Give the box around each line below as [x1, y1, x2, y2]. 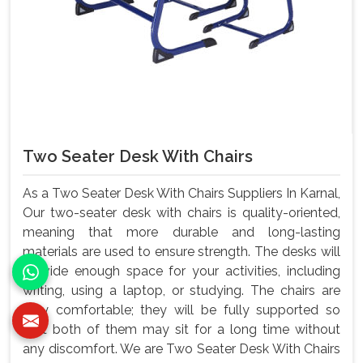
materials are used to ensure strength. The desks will [23, 243, 340, 259]
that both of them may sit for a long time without [23, 321, 340, 337]
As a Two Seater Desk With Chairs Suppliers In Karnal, [23, 185, 340, 201]
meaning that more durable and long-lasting [23, 224, 340, 240]
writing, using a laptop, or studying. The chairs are [23, 282, 340, 298]
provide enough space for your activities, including [23, 263, 340, 279]
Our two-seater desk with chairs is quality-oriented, [23, 204, 340, 220]
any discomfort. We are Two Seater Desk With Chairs [23, 340, 340, 357]
